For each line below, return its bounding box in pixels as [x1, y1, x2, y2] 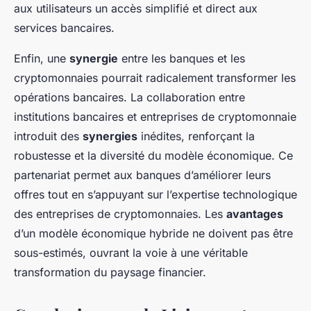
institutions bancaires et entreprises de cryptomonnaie [14, 110, 296, 124]
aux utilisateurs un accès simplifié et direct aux [14, 1, 258, 16]
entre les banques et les [118, 51, 245, 66]
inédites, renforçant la [137, 129, 255, 144]
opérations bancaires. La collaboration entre [14, 90, 245, 105]
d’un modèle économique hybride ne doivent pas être [14, 226, 293, 241]
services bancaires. [14, 21, 115, 35]
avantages [226, 207, 283, 221]
